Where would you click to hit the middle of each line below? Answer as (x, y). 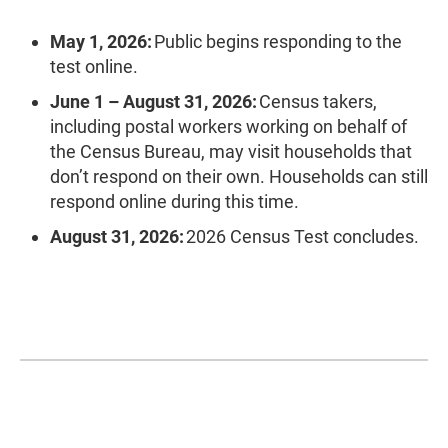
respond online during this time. (174, 201)
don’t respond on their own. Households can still (239, 176)
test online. (94, 66)
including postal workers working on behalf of (228, 126)
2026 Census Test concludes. (303, 236)
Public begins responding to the (277, 41)
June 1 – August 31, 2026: (153, 101)
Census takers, (317, 101)
